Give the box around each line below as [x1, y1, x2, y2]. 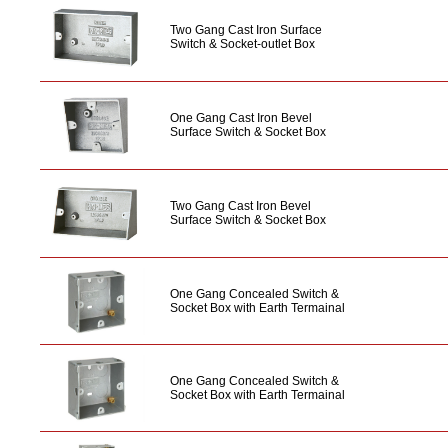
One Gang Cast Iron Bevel [170, 111, 312, 126]
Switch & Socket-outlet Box [170, 37, 315, 52]
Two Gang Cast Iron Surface [170, 23, 322, 38]
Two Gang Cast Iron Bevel [170, 199, 311, 214]
